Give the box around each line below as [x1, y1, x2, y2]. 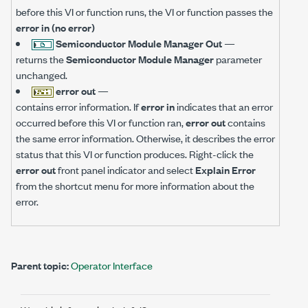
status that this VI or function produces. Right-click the [16, 146, 254, 161]
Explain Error [195, 162, 256, 177]
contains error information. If [16, 98, 141, 113]
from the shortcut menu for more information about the [16, 177, 254, 192]
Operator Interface [71, 257, 153, 272]
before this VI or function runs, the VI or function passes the [16, 3, 273, 19]
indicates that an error [175, 98, 273, 113]
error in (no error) [16, 19, 95, 34]
